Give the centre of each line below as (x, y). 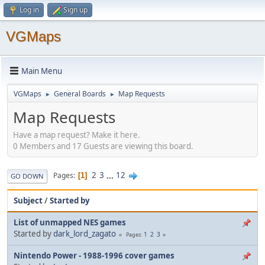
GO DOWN (27, 176)
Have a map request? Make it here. (77, 135)
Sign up (75, 10)
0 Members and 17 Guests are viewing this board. (103, 146)
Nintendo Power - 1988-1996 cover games (94, 255)
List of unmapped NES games (70, 222)
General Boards (80, 94)
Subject (28, 200)
